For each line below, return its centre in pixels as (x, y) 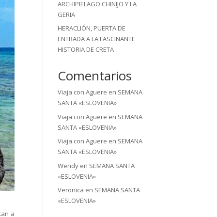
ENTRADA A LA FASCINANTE (97, 39)
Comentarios (95, 76)
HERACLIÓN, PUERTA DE (92, 28)
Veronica (71, 190)
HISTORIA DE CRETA (86, 49)
